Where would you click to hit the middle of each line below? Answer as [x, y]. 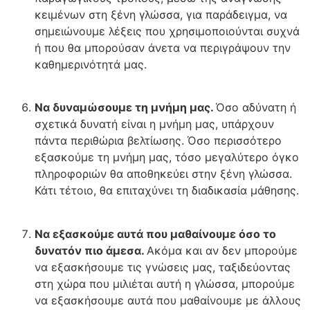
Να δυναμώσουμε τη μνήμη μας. [125, 108]
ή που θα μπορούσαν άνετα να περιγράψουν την [163, 48]
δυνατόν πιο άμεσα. [91, 250]
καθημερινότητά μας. [91, 65]
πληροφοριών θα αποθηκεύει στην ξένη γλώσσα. [163, 174]
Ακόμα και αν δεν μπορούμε [222, 250]
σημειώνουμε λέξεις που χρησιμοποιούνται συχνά [167, 31]
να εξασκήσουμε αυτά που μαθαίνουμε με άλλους [168, 300]
